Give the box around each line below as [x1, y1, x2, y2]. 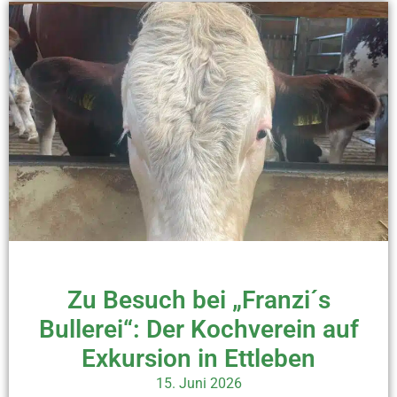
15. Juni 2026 [155, 374, 242, 392]
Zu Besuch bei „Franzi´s [66, 284, 331, 315]
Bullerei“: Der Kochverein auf [38, 314, 359, 344]
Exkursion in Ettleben [82, 343, 315, 373]
